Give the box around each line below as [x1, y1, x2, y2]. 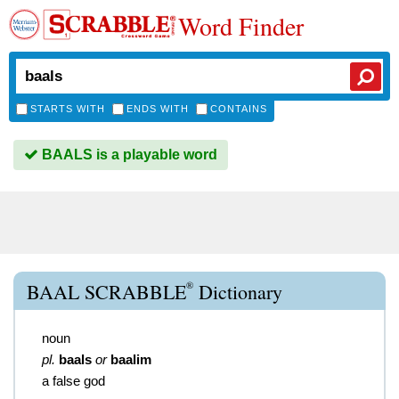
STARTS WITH [30, 103, 105, 114]
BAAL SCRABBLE [27, 279, 186, 305]
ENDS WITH [126, 103, 189, 114]
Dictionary [193, 279, 282, 305]
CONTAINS [210, 103, 267, 114]
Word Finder [178, 9, 304, 43]
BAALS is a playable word [38, 147, 217, 162]
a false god [42, 373, 105, 388]
